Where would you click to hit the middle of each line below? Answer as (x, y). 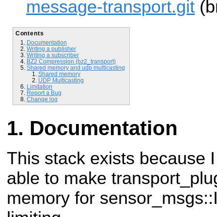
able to (35, 178)
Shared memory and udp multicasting (76, 67)
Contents (30, 33)
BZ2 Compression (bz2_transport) (71, 61)
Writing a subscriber (53, 55)
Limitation (40, 86)
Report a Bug (44, 93)
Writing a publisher (52, 48)
